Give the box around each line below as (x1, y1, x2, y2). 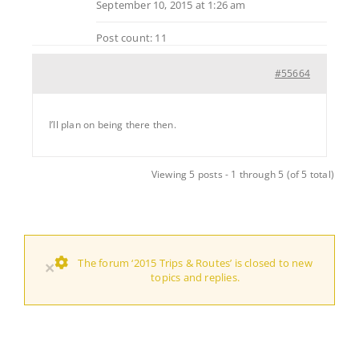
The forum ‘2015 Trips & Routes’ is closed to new (78, 255, 313, 270)
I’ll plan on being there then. (49, 117, 176, 131)
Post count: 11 (96, 30, 167, 45)
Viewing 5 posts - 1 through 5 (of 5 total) (151, 167, 334, 181)
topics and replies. (151, 269, 240, 284)
